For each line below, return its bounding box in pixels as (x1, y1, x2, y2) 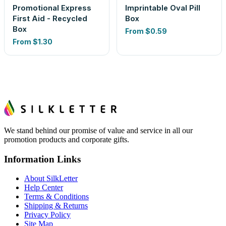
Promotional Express (13, 4, 91, 12)
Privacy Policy (24, 210, 71, 219)
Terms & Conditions (24, 192, 89, 201)
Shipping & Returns (24, 201, 88, 210)
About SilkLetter (24, 174, 78, 183)
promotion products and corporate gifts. (4, 135, 129, 144)
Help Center (24, 183, 63, 192)
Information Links (4, 153, 81, 164)
